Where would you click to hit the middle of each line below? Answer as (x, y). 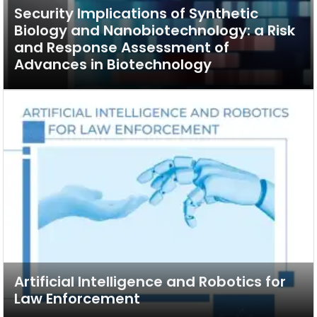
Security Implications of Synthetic (136, 13)
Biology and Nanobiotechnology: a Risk (155, 30)
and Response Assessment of (122, 47)
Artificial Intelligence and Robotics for (150, 281)
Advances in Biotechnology (113, 64)
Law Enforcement (77, 298)
